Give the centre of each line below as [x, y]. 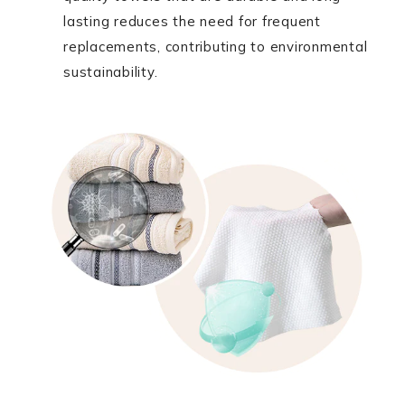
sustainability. [111, 72]
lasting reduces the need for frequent [192, 21]
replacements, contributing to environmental [216, 47]
